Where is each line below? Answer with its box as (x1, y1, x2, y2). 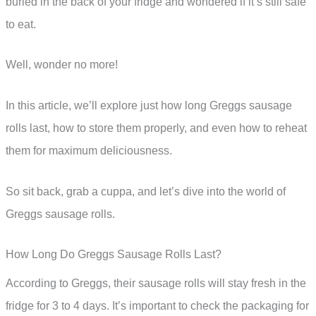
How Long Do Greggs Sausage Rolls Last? (6, 248, 221, 261)
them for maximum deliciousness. (6, 145, 172, 157)
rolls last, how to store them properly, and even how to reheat (6, 122, 307, 135)
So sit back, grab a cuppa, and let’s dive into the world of (6, 185, 286, 197)
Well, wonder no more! (6, 59, 118, 71)
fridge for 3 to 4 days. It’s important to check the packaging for (6, 300, 309, 312)
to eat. (6, 18, 36, 30)
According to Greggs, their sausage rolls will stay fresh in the (6, 277, 306, 290)
